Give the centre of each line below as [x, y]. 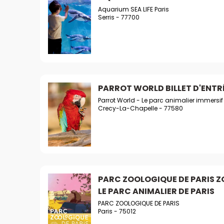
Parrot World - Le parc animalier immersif [160, 100]
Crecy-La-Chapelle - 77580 [140, 108]
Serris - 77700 [118, 17]
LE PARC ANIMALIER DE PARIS [156, 191]
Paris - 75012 [117, 211]
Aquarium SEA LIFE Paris [133, 9]
